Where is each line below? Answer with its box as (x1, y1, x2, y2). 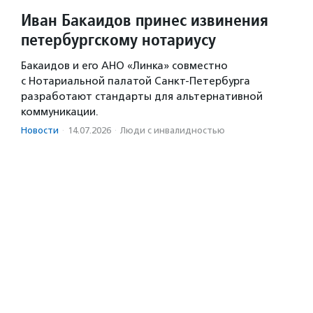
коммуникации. (21, 105, 99, 119)
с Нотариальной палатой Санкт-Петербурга (21, 75, 250, 88)
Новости (21, 125, 59, 136)
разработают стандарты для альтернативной (21, 90, 263, 103)
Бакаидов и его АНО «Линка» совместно (21, 59, 228, 73)
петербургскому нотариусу (21, 29, 216, 51)
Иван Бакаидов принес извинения (21, 9, 268, 31)
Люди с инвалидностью (120, 125, 225, 136)
